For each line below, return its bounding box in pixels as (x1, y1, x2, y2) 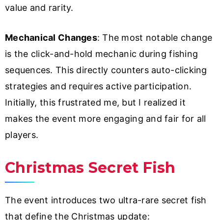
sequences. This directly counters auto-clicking (5, 65, 207, 76)
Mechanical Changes (5, 32, 97, 43)
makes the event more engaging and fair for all (5, 113, 206, 124)
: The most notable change (97, 32, 213, 43)
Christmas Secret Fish (5, 159, 176, 177)
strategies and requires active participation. (5, 81, 192, 92)
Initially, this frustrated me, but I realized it (5, 97, 186, 108)
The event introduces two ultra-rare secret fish (5, 195, 207, 206)
